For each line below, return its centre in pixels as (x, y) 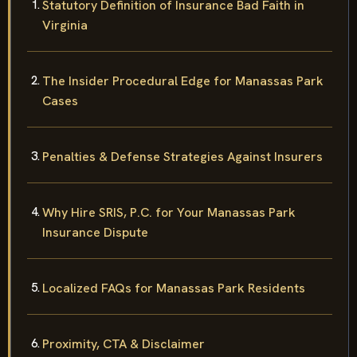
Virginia (65, 25)
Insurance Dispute (95, 232)
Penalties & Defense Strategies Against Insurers (182, 156)
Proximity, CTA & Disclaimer (124, 343)
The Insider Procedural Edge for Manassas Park (183, 80)
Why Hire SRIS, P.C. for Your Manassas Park (169, 212)
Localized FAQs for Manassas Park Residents (174, 288)
